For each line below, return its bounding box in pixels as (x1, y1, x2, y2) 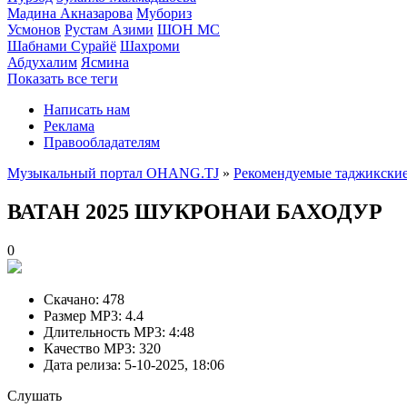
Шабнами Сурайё (7, 38, 116, 54)
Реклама (44, 118, 94, 134)
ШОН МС (157, 22, 220, 37)
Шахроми (120, 38, 180, 54)
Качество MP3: (44, 340, 135, 356)
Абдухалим (7, 55, 77, 70)
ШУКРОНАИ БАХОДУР (134, 199, 382, 223)
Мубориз (136, 5, 192, 21)
